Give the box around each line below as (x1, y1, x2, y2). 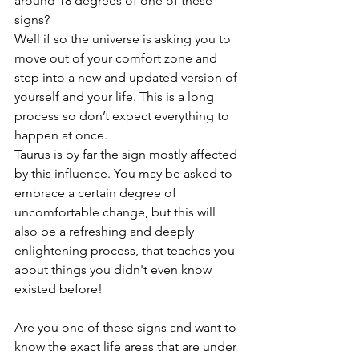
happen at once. (14, 127, 111, 143)
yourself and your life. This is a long (14, 89, 217, 104)
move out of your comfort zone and (14, 50, 220, 66)
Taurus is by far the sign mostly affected (14, 147, 240, 162)
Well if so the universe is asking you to (14, 31, 234, 46)
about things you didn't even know (14, 262, 215, 277)
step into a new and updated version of (14, 70, 240, 85)
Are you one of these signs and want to (14, 320, 240, 335)
